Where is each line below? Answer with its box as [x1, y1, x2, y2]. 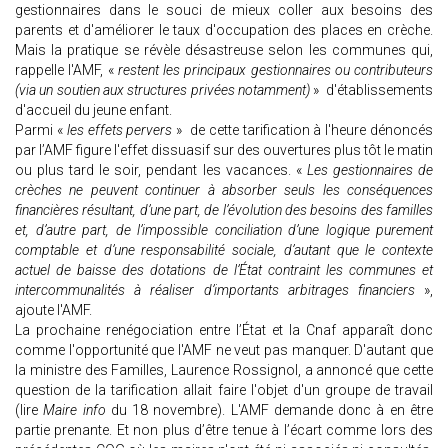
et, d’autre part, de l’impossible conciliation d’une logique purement [15, 222, 433, 239]
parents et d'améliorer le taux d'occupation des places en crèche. [15, 22, 433, 39]
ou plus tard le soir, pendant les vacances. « [15, 162, 307, 179]
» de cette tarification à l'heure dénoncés [176, 122, 434, 139]
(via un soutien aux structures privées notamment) [15, 82, 310, 99]
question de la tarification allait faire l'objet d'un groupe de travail [15, 382, 433, 399]
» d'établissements [310, 82, 433, 99]
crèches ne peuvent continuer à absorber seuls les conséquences [15, 182, 433, 199]
